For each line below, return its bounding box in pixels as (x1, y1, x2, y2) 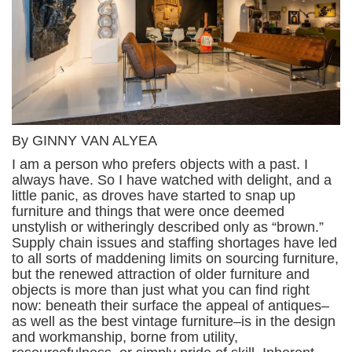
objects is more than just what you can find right (12, 281, 310, 298)
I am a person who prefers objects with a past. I (12, 156, 308, 172)
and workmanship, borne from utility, (12, 328, 238, 345)
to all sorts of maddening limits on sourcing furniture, (12, 250, 339, 266)
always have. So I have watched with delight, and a (12, 171, 332, 188)
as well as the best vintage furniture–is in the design (12, 313, 335, 329)
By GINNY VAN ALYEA (12, 132, 157, 148)
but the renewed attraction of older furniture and (12, 266, 310, 282)
